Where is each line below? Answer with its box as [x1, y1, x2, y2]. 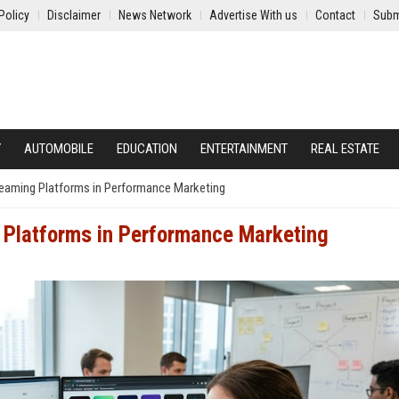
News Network [118, 8, 191, 22]
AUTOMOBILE [24, 141, 94, 157]
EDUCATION [117, 141, 177, 157]
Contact [315, 8, 355, 22]
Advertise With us [209, 8, 297, 22]
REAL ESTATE [311, 141, 379, 157]
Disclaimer [47, 8, 101, 22]
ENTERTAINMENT [200, 141, 288, 157]
